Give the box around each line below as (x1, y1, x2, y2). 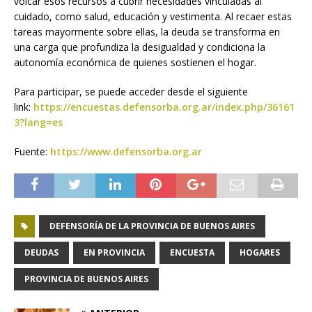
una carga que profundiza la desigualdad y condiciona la (14, 40, 265, 54)
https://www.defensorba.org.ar (50, 145, 202, 159)
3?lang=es (14, 116, 63, 130)
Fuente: (14, 145, 50, 159)
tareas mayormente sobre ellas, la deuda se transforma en (14, 25, 280, 39)
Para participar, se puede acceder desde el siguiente (14, 85, 248, 99)
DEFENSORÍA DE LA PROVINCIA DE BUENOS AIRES (49, 220, 255, 233)
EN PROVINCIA (84, 247, 145, 259)
